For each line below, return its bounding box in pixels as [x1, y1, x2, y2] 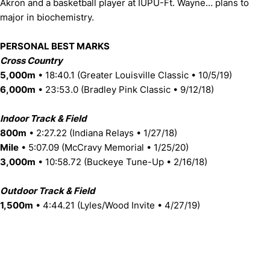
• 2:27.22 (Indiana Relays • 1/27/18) [27, 127, 177, 139]
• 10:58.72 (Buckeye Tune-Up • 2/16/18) [36, 155, 207, 168]
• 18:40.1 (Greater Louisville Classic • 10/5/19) [36, 69, 232, 81]
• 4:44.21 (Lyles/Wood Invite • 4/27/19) [33, 199, 200, 211]
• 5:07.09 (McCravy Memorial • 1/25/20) [19, 141, 189, 153]
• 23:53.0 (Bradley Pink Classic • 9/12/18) [36, 83, 214, 95]
